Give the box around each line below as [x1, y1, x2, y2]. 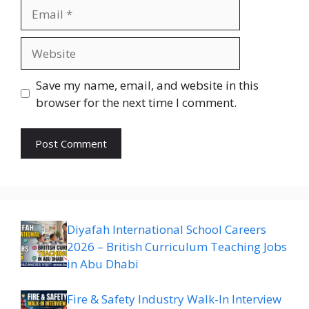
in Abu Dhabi [67, 256, 139, 272]
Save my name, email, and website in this [35, 77, 259, 93]
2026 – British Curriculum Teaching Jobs [67, 239, 287, 255]
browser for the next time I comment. [35, 94, 237, 110]
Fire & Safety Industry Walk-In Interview [67, 290, 281, 307]
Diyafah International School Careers [67, 221, 266, 238]
